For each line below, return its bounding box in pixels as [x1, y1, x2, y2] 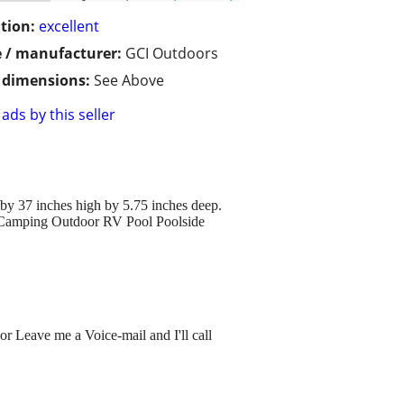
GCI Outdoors [125, 43, 218, 64]
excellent [39, 16, 99, 37]
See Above [94, 70, 164, 91]
